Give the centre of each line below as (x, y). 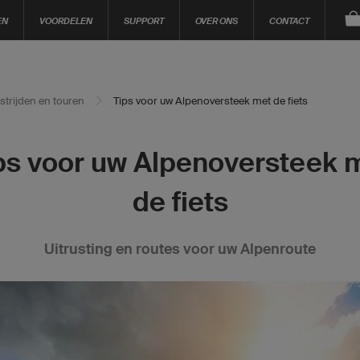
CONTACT (289, 20)
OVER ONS (217, 20)
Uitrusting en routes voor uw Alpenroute (180, 249)
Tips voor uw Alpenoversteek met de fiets (211, 101)
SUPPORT (144, 20)
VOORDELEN (66, 20)
